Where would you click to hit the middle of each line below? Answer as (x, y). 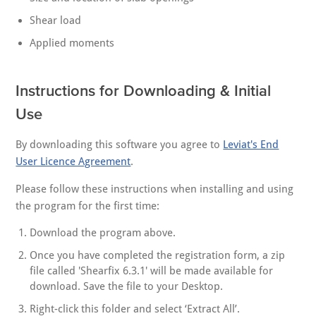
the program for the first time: (88, 206)
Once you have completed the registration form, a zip (158, 256)
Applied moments (72, 43)
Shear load (56, 21)
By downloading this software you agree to (120, 145)
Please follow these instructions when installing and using (155, 189)
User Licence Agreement (73, 162)
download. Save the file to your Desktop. (127, 287)
